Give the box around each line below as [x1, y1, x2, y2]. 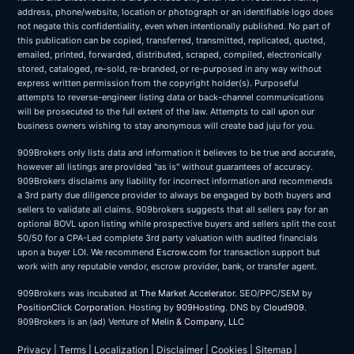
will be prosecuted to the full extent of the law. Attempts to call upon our [17, 105, 314, 117]
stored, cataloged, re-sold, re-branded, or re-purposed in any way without [17, 62, 322, 74]
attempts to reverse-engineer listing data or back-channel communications [17, 91, 324, 103]
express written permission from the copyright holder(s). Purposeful [17, 77, 299, 88]
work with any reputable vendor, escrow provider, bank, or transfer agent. [17, 260, 317, 272]
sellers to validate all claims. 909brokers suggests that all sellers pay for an [17, 203, 328, 215]
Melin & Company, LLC [152, 315, 244, 327]
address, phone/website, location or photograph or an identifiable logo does [17, 6, 333, 17]
